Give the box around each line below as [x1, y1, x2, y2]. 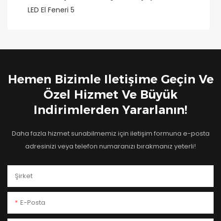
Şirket [15, 171, 33, 181]
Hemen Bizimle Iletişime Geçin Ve [7, 72, 214, 86]
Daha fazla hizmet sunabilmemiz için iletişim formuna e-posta [11, 128, 210, 138]
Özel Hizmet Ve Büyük [43, 87, 178, 102]
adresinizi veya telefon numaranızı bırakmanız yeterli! [25, 141, 196, 151]
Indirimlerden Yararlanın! [34, 102, 187, 117]
